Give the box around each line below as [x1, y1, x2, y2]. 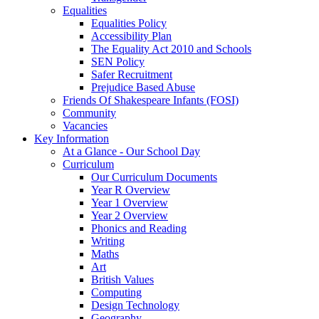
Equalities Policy [91, 16, 167, 29]
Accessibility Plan [91, 29, 172, 42]
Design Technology [91, 298, 179, 311]
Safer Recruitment [91, 68, 172, 80]
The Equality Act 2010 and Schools [91, 42, 251, 55]
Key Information [34, 132, 109, 145]
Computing [91, 286, 142, 298]
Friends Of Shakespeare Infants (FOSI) [63, 93, 239, 106]
